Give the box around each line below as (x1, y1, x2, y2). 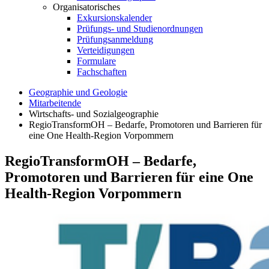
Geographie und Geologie (29, 87, 127, 97)
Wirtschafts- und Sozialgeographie (29, 109, 159, 119)
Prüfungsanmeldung (77, 34, 153, 44)
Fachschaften (77, 67, 127, 77)
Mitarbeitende (29, 98, 81, 108)
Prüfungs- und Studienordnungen (77, 23, 203, 34)
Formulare (77, 56, 116, 66)
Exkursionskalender (77, 13, 152, 23)
